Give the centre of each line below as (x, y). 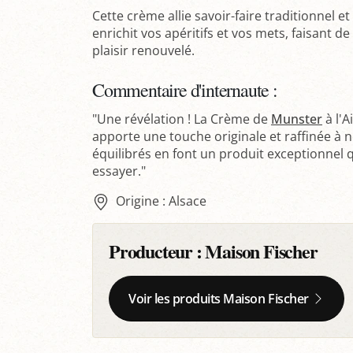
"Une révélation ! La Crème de (182, 119)
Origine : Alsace (161, 201)
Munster (297, 119)
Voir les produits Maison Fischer (219, 299)
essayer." (119, 171)
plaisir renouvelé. (143, 50)
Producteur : (157, 251)
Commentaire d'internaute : (185, 89)
